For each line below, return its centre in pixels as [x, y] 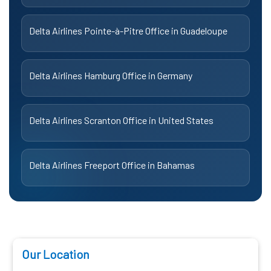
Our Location [56, 254]
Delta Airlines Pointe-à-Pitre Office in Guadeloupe [128, 30]
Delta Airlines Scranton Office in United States [121, 120]
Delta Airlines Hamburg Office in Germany [111, 75]
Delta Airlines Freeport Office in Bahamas [112, 165]
